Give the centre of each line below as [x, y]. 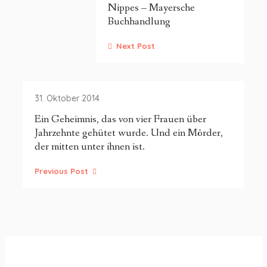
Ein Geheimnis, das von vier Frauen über [120, 119]
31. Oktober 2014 [67, 98]
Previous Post [61, 171]
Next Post [135, 46]
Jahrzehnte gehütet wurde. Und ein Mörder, [129, 133]
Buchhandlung [139, 21]
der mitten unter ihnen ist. [90, 147]
